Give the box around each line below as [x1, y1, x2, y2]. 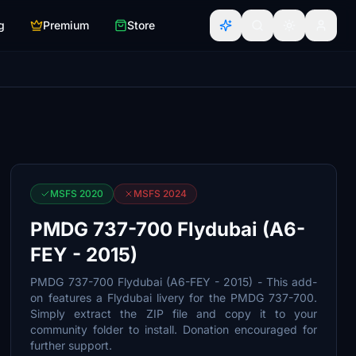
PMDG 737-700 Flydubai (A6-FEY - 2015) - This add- [30, 275, 317, 288]
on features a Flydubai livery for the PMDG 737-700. [30, 291, 317, 304]
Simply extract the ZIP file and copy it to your [30, 307, 317, 320]
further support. [30, 339, 113, 352]
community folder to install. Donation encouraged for [30, 323, 317, 336]
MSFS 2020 [50, 188, 104, 199]
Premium [43, 18, 89, 32]
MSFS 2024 [133, 188, 188, 199]
